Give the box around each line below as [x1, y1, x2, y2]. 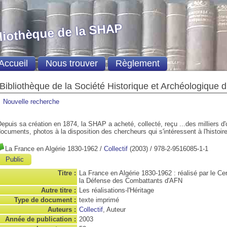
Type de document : [14, 196, 76, 204]
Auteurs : [48, 206, 76, 213]
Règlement [115, 58, 160, 68]
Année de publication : [5, 215, 76, 223]
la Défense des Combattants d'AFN [79, 177, 182, 184]
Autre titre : [41, 186, 76, 194]
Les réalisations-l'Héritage [79, 186, 154, 194]
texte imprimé [79, 196, 119, 204]
